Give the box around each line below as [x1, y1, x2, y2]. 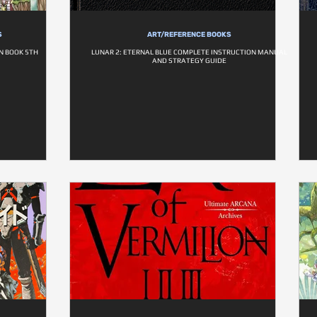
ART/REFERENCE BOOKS [147, 30, 231, 39]
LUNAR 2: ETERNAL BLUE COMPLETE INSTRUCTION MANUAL [91, 48, 287, 56]
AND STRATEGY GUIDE [152, 57, 226, 64]
